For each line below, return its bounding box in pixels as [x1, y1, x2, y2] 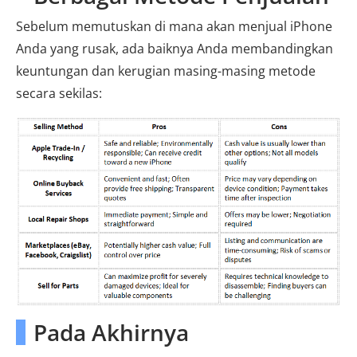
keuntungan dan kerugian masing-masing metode [16, 61, 316, 80]
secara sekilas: [16, 84, 102, 102]
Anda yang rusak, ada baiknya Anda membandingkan [16, 39, 333, 57]
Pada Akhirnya [33, 317, 189, 348]
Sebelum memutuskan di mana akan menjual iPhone [16, 17, 332, 35]
